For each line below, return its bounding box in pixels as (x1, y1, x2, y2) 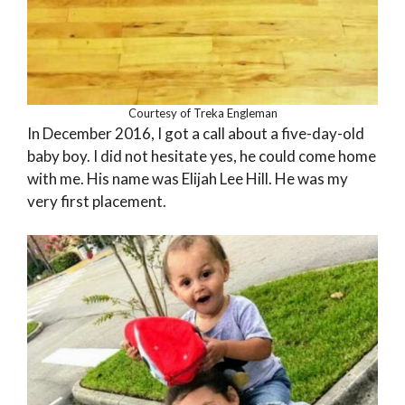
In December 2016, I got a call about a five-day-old (27, 123, 364, 143)
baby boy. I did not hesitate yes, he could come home (27, 146, 376, 165)
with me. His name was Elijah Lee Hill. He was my (27, 168, 348, 188)
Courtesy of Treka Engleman (127, 105, 278, 120)
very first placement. (27, 191, 166, 211)
